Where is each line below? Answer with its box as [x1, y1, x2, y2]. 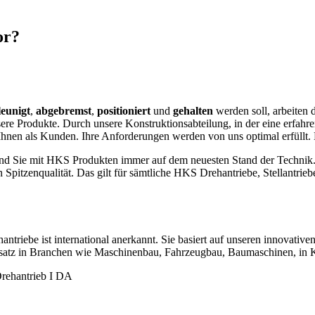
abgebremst [36, 104, 91, 117]
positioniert [97, 104, 150, 117]
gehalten [173, 104, 213, 117]
